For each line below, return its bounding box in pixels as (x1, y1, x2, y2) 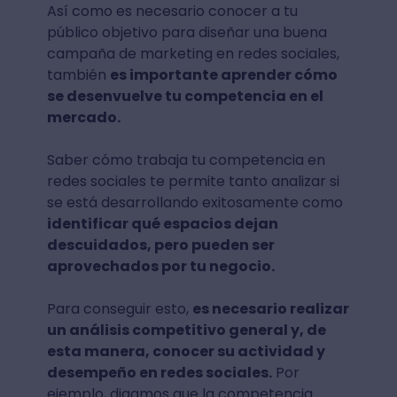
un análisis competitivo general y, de (46, 320, 326, 341)
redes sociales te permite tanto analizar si (46, 171, 339, 192)
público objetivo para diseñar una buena (46, 22, 327, 43)
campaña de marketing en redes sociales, (46, 43, 339, 65)
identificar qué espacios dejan (46, 214, 278, 235)
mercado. (46, 107, 123, 128)
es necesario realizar (191, 299, 349, 320)
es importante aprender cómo (109, 65, 338, 86)
